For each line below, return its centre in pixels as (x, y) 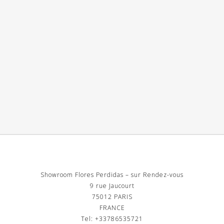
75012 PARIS (112, 197)
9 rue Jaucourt (112, 186)
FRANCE (112, 208)
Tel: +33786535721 (112, 219)
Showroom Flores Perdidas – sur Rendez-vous (112, 175)
